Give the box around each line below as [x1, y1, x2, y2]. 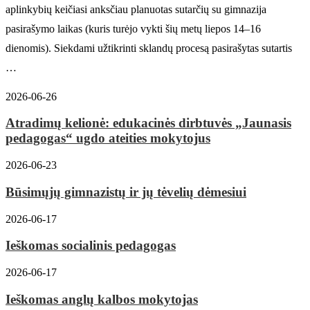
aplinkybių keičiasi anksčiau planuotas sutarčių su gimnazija [6, 3, 266, 15]
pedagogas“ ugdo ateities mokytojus [6, 131, 210, 146]
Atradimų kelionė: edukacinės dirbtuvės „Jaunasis [6, 116, 291, 131]
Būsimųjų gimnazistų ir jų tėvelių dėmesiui [6, 184, 246, 199]
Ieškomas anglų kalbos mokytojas [6, 291, 198, 307]
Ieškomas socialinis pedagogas [6, 238, 176, 253]
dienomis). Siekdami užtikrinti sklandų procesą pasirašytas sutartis [6, 42, 292, 54]
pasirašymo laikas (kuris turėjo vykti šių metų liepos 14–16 [6, 22, 261, 35]
